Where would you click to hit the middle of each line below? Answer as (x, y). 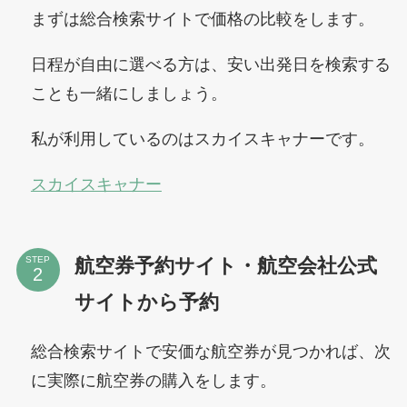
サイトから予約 (146, 302)
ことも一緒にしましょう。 (129, 94)
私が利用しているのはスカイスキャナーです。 (202, 139)
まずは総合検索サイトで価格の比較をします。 (202, 20)
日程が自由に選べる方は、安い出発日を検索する (210, 65)
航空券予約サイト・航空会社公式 (225, 265)
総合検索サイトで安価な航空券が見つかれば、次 (210, 351)
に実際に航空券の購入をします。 (153, 380)
